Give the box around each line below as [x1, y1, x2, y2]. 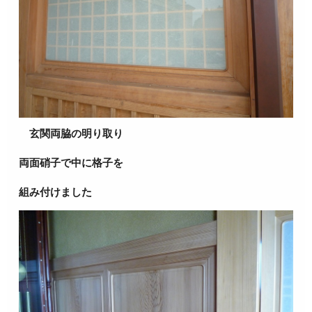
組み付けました [19, 186, 93, 198]
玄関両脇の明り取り [19, 127, 124, 140]
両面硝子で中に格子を [19, 157, 124, 169]
